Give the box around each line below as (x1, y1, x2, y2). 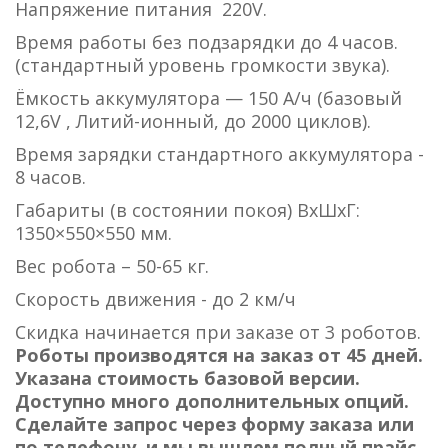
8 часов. (15, 165, 86, 189)
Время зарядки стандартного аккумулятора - (15, 142, 424, 166)
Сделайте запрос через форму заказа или (15, 412, 414, 436)
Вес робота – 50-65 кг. (15, 254, 209, 278)
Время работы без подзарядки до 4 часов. (15, 30, 398, 54)
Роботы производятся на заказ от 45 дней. (15, 343, 423, 367)
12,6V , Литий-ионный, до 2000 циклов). (15, 109, 371, 133)
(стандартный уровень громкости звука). (15, 53, 390, 77)
